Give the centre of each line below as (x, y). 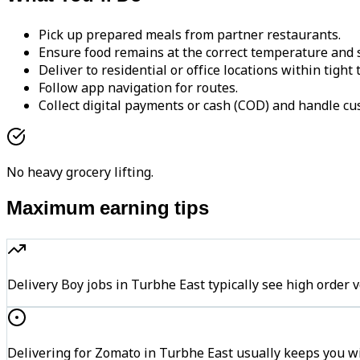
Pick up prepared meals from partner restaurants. (190, 35)
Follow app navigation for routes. (138, 88)
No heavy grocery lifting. (80, 172)
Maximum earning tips (108, 210)
